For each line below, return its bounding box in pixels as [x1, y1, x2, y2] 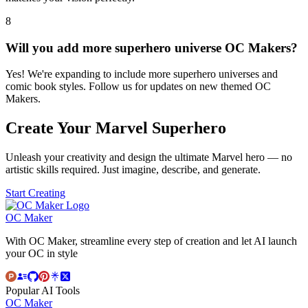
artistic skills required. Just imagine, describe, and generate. [5, 164, 261, 176]
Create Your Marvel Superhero [5, 119, 226, 137]
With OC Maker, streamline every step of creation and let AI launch [5, 235, 297, 247]
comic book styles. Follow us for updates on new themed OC [5, 80, 271, 93]
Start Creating [5, 187, 65, 199]
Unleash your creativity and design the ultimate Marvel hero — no [5, 151, 292, 164]
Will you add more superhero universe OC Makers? [5, 40, 298, 55]
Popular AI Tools [5, 285, 80, 297]
